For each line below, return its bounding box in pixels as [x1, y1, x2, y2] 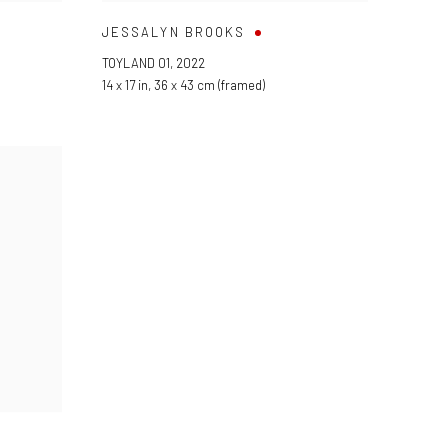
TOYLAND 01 [102, 55, 170, 71]
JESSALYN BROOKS [102, 24, 246, 40]
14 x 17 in [102, 77, 148, 93]
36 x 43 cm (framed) [154, 77, 265, 93]
